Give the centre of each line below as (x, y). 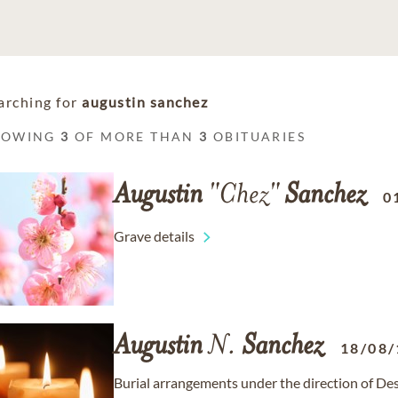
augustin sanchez (145, 102)
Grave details (154, 236)
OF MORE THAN (135, 136)
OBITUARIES (257, 136)
